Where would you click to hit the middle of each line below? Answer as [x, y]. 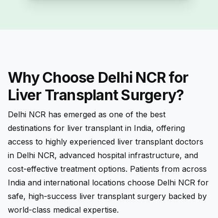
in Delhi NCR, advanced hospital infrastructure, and [103, 155]
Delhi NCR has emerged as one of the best [87, 114]
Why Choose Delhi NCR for [98, 78]
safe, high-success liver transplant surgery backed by [107, 196]
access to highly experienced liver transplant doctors [106, 141]
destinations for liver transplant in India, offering [96, 128]
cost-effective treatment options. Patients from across [107, 169]
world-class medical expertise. [63, 209]
